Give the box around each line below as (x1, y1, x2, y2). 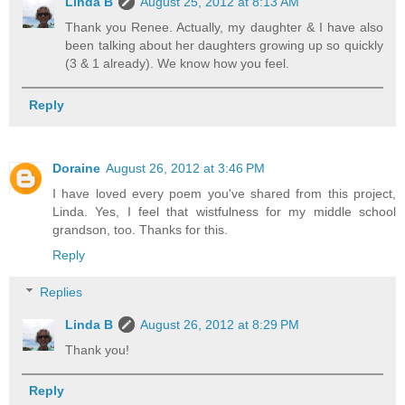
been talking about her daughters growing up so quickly (65, 38, 383, 53)
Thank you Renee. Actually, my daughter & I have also (65, 20, 383, 35)
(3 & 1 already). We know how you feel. (65, 56, 290, 71)
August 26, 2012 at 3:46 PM (106, 160, 265, 175)
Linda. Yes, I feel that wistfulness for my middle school (52, 203, 396, 219)
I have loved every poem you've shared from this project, (52, 185, 396, 201)
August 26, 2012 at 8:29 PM (140, 317, 300, 333)
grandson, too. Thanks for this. (52, 221, 228, 237)
